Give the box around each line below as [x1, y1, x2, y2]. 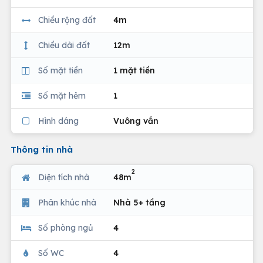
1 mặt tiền [113, 65, 155, 76]
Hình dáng [38, 115, 79, 126]
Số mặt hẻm [38, 90, 86, 101]
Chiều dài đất [38, 39, 90, 50]
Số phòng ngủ [38, 222, 93, 233]
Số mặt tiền [38, 65, 83, 76]
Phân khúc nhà [38, 197, 96, 208]
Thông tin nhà [11, 144, 73, 155]
